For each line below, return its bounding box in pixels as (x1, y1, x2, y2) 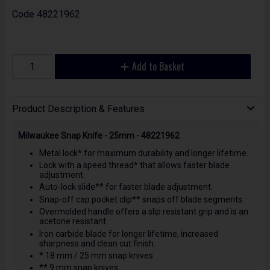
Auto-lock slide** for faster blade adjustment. (39, 182, 213, 192)
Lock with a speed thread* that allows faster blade (39, 160, 230, 171)
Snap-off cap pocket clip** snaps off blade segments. (39, 194, 244, 204)
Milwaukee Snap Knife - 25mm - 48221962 (17, 130, 180, 140)
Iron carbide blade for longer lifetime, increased (39, 228, 218, 239)
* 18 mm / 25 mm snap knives (39, 250, 153, 260)
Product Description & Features (11, 103, 145, 115)
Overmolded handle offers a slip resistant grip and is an (39, 207, 248, 217)
